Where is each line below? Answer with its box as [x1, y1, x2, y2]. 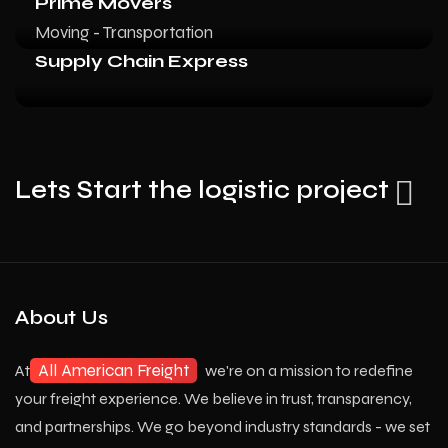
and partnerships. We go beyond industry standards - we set [15, 417, 430, 436]
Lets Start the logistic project [15, 175, 389, 205]
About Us [15, 305, 108, 330]
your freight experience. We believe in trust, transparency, [15, 389, 412, 408]
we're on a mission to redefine [202, 361, 413, 380]
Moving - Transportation [35, 22, 213, 43]
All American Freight [38, 360, 189, 381]
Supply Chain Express [35, 50, 248, 72]
